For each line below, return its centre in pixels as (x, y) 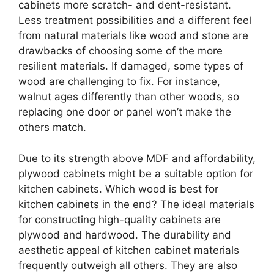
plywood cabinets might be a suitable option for (136, 173)
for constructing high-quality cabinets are (120, 219)
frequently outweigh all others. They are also (128, 265)
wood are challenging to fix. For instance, (119, 81)
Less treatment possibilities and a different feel (135, 20)
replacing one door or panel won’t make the (125, 112)
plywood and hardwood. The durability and (125, 235)
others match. (52, 127)
